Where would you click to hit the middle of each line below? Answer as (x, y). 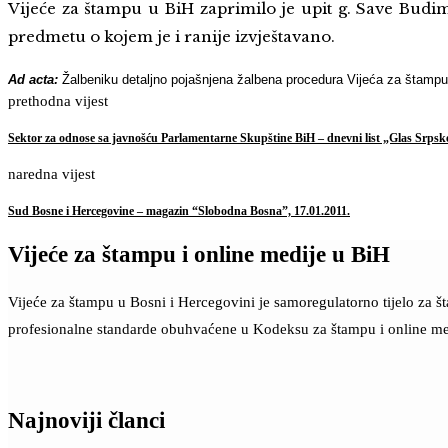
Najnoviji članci (86, 421)
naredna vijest (51, 174)
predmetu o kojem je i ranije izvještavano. (173, 36)
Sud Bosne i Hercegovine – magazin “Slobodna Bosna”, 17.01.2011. (179, 211)
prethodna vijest (58, 100)
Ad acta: (35, 79)
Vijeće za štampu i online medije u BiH (199, 254)
